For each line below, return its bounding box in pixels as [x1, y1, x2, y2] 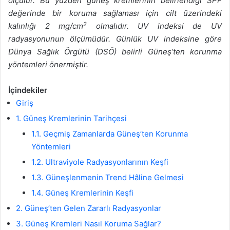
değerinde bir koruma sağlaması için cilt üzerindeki [8, 8, 222, 18]
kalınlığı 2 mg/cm [8, 21, 84, 31]
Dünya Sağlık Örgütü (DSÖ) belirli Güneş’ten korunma [8, 47, 222, 57]
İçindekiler [8, 85, 47, 95]
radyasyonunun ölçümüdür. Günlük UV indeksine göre [8, 34, 222, 44]
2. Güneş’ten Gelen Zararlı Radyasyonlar [16, 203, 161, 214]
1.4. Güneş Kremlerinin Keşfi [31, 188, 133, 198]
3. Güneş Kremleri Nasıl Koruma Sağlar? [16, 219, 161, 229]
